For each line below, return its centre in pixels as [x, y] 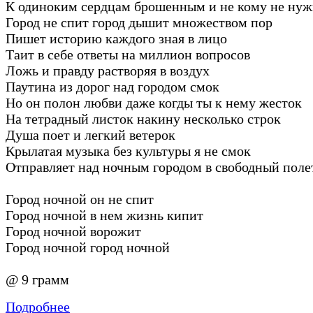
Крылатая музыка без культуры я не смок [128, 151]
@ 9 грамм [37, 279]
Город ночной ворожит [73, 231]
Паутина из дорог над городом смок [112, 86]
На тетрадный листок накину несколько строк [143, 118]
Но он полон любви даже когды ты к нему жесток [154, 102]
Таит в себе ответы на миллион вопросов [128, 54]
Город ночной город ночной [88, 247]
